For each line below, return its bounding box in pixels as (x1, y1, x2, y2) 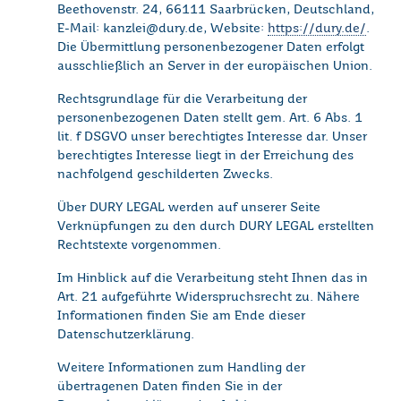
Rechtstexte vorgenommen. (57, 239, 221, 252)
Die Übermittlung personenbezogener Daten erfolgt (57, 41, 364, 55)
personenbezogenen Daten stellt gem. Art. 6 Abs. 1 (57, 112, 363, 125)
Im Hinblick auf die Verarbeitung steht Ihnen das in (57, 272, 368, 286)
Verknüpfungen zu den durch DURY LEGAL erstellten (57, 220, 374, 234)
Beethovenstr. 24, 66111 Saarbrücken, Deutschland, (57, 4, 374, 17)
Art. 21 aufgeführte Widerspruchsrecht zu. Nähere (57, 291, 360, 304)
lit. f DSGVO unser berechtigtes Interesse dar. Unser (57, 131, 367, 144)
